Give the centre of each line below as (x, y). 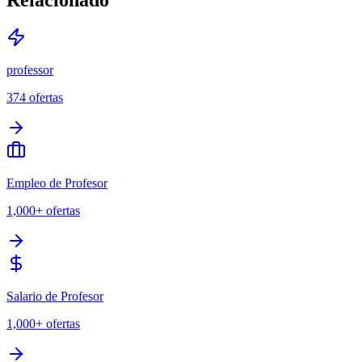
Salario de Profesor (55, 296)
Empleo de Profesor (57, 183)
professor (30, 69)
